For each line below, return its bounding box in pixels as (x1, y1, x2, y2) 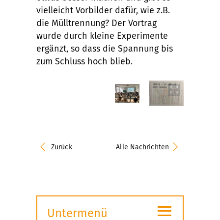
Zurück (51, 143, 72, 151)
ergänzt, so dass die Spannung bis (36, 43, 173, 54)
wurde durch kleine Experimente (36, 30, 168, 41)
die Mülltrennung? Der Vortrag (36, 17, 157, 28)
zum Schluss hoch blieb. (36, 55, 133, 67)
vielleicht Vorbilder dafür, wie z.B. (36, 4, 170, 16)
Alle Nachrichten (116, 143, 169, 151)
